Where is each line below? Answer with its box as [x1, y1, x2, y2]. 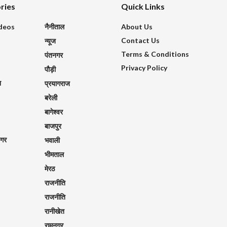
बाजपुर [44, 121, 61, 130]
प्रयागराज [44, 79, 70, 88]
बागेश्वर [44, 107, 63, 116]
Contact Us [121, 35, 160, 45]
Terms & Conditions [121, 49, 189, 58]
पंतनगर [44, 50, 63, 59]
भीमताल [44, 149, 64, 159]
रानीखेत [44, 206, 64, 215]
